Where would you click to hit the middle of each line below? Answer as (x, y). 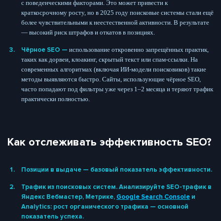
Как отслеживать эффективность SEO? (110, 142)
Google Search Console (153, 197)
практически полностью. (55, 99)
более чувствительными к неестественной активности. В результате (115, 22)
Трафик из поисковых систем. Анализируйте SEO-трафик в (116, 187)
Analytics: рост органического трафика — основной (105, 206)
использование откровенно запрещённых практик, (139, 49)
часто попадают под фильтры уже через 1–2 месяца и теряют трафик (117, 89)
